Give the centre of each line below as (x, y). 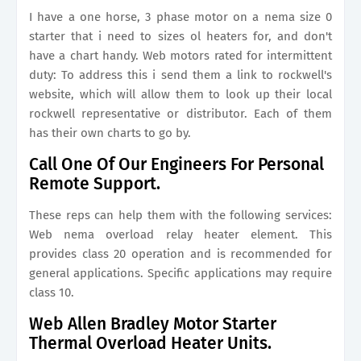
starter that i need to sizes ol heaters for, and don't (180, 36)
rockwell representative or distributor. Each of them (180, 114)
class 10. (52, 293)
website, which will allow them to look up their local (180, 94)
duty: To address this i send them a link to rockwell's (180, 75)
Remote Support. (95, 184)
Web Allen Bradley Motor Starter (153, 324)
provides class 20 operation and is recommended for (180, 254)
